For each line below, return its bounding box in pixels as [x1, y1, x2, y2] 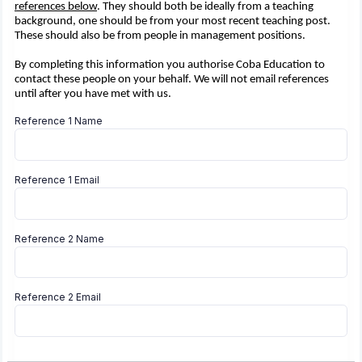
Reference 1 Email [15, 174, 99, 187]
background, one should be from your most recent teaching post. [15, 15, 330, 28]
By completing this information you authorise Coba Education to [15, 59, 325, 72]
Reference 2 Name [15, 232, 104, 245]
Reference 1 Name [15, 115, 103, 128]
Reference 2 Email [15, 291, 101, 304]
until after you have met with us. [15, 88, 174, 101]
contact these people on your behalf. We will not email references [15, 74, 329, 86]
